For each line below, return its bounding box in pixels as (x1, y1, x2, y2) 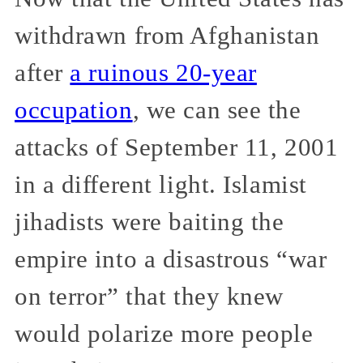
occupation (15, 96, 133, 124)
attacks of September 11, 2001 (15, 134, 339, 161)
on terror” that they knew (15, 283, 284, 310)
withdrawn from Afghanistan (15, 22, 320, 49)
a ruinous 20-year (70, 59, 257, 87)
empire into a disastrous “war (15, 246, 327, 273)
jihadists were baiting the (15, 208, 284, 236)
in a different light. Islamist (15, 171, 307, 199)
